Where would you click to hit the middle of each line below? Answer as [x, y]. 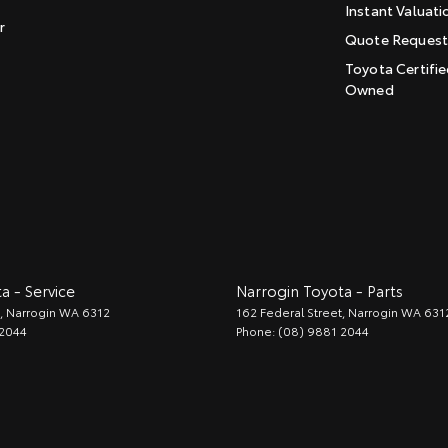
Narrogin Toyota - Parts [319, 290]
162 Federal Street [289, 311]
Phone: [257, 330]
